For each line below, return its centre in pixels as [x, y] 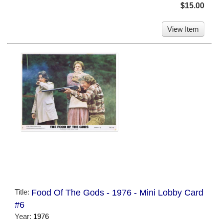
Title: [23, 192]
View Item [183, 29]
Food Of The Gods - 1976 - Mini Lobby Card [117, 192]
